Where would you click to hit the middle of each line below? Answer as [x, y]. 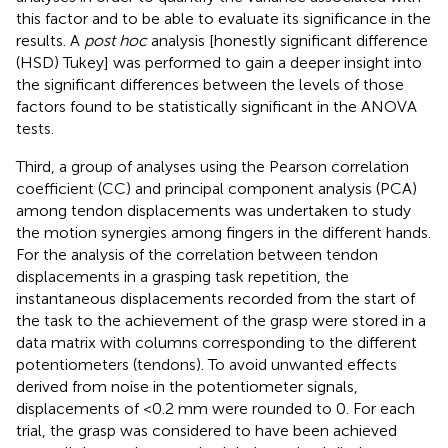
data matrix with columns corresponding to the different [216, 342]
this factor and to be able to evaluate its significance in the [223, 18]
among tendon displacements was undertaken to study [213, 210]
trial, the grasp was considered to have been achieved [206, 430]
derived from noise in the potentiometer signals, [187, 386]
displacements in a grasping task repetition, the [182, 276]
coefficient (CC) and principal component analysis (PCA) [216, 188]
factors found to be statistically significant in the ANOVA [216, 106]
